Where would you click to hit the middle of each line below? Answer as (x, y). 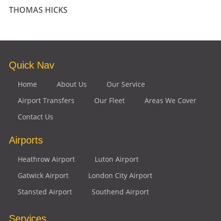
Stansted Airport (45, 191)
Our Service (126, 84)
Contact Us (35, 116)
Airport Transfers (46, 100)
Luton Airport (116, 159)
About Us (72, 84)
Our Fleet (109, 100)
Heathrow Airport (46, 159)
